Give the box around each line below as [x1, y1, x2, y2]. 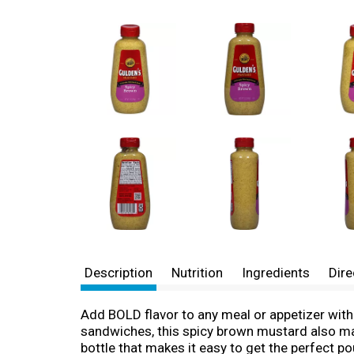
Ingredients [242, 265, 310, 281]
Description [85, 265, 153, 281]
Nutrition [171, 265, 223, 281]
